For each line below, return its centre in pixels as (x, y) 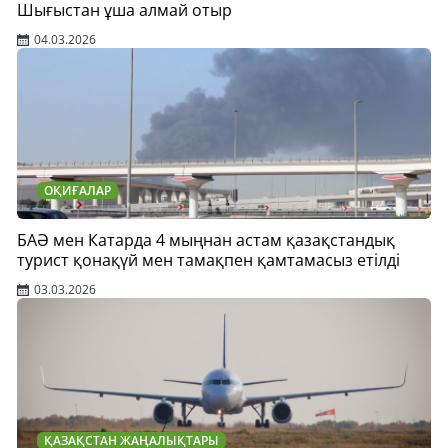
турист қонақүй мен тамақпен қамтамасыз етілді (208, 260)
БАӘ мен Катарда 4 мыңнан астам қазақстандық (206, 240)
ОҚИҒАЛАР (77, 190)
